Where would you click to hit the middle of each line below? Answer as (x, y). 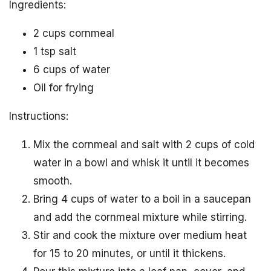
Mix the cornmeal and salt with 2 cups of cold (144, 144)
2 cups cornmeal (74, 33)
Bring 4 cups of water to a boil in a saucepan (142, 199)
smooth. (53, 181)
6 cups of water (72, 69)
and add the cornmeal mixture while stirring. (140, 217)
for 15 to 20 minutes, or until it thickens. (129, 253)
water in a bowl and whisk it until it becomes (141, 162)
